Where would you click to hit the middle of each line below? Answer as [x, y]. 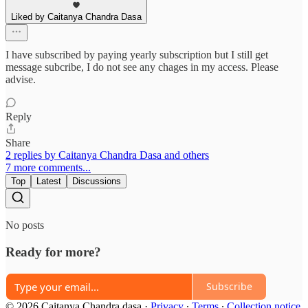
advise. [21, 80]
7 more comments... [48, 168]
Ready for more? [53, 252]
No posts [25, 225]
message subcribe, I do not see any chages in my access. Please [142, 67]
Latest [49, 181]
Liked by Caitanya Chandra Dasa [76, 17]
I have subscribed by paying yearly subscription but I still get [137, 55]
